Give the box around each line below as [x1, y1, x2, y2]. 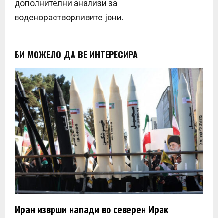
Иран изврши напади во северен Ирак [15, 202, 168, 217]
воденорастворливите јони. [15, 12, 124, 22]
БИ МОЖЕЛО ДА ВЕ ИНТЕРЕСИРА [15, 48, 138, 61]
